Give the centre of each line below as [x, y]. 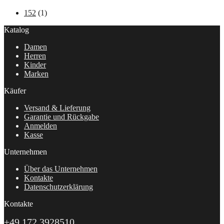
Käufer [15, 90]
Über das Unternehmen [61, 168]
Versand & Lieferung [57, 107]
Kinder [35, 64]
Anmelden [40, 125]
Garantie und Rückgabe [61, 116]
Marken [36, 73]
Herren [35, 55]
